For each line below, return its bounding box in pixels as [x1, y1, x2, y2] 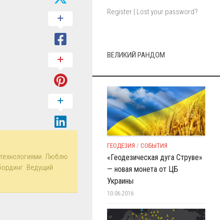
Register [107, 7, 132, 16]
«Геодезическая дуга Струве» [107, 153, 202, 162]
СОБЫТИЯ [140, 142, 167, 149]
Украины [107, 176, 134, 186]
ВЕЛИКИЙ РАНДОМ [107, 51, 165, 59]
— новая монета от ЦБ [107, 165, 178, 174]
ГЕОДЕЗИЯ [107, 142, 135, 149]
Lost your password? [137, 7, 198, 16]
